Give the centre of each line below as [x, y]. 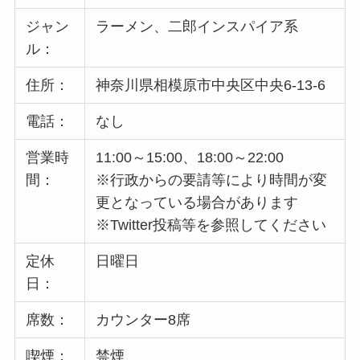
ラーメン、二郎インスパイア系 [197, 26]
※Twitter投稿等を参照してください [211, 225]
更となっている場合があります [197, 202]
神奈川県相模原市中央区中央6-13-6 [211, 85]
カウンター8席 [143, 319]
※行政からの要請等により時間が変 [212, 180]
